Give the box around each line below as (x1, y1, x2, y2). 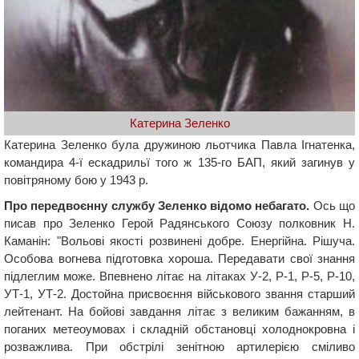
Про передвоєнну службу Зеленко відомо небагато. (4, 198, 310, 212)
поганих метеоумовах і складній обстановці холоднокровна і (4, 321, 355, 336)
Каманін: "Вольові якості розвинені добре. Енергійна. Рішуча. (4, 233, 355, 248)
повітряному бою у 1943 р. (4, 172, 148, 187)
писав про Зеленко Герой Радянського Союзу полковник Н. (4, 216, 355, 230)
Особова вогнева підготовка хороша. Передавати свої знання (4, 251, 355, 265)
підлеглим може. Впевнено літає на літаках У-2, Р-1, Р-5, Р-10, (4, 268, 355, 283)
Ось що (309, 198, 356, 212)
